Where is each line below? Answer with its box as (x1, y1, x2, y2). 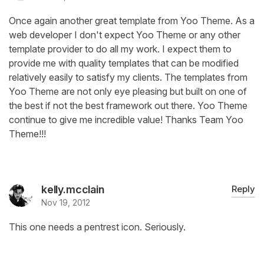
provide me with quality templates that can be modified (9, 57, 239, 70)
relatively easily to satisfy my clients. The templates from (9, 71, 247, 84)
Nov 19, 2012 (41, 197, 90, 208)
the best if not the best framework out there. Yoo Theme (9, 100, 247, 112)
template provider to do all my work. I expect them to (9, 43, 232, 55)
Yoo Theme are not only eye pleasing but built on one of (9, 85, 247, 98)
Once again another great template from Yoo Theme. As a (9, 15, 255, 27)
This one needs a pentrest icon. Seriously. (9, 221, 186, 233)
